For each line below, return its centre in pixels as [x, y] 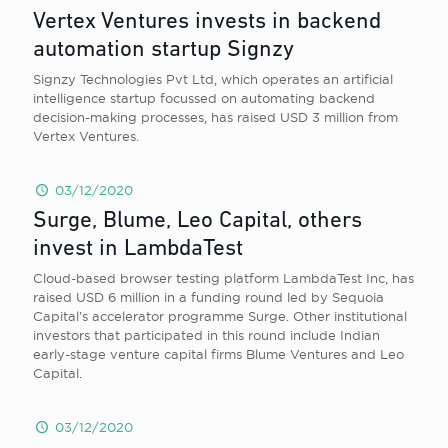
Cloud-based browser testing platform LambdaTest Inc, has [223, 278]
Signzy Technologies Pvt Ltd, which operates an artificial [213, 79]
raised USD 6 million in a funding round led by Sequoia [208, 297]
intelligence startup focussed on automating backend [204, 98]
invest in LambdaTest [138, 249]
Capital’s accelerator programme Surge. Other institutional [220, 316]
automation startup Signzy [163, 50]
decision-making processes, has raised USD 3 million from [215, 117]
